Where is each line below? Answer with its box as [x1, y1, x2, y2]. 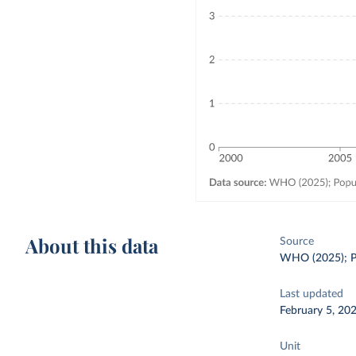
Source [280, 236, 315, 247]
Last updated [280, 288, 344, 300]
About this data [25, 233, 159, 258]
